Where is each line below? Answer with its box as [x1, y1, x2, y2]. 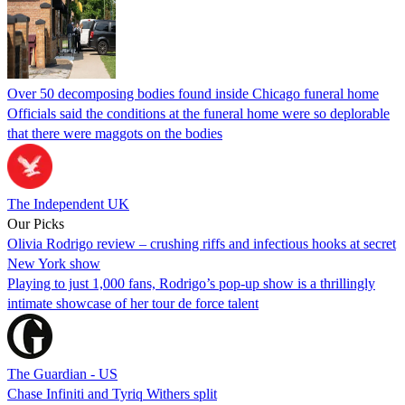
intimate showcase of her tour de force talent [7, 295, 259, 311]
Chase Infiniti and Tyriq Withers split [7, 385, 217, 401]
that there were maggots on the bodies [7, 125, 222, 141]
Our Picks [7, 215, 64, 231]
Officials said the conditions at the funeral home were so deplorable [7, 105, 390, 121]
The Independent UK [7, 195, 129, 212]
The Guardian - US [7, 365, 118, 381]
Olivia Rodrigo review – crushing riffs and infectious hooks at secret [7, 235, 396, 251]
